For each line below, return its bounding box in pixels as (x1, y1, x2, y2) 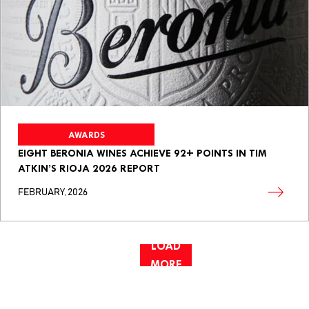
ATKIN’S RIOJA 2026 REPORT (18, 162, 160, 175)
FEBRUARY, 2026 (18, 188, 88, 198)
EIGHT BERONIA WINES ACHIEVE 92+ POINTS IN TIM (18, 147, 267, 160)
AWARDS (68, 129, 105, 140)
